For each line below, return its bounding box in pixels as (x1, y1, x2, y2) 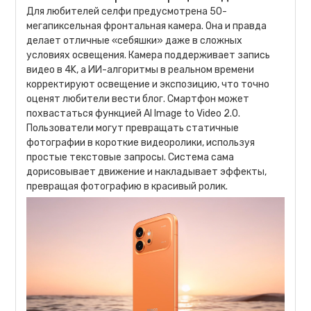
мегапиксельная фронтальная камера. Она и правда (26, 20, 267, 33)
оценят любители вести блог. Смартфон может (26, 93, 250, 106)
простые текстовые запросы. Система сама (26, 151, 235, 164)
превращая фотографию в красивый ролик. (26, 180, 228, 193)
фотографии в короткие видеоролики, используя (26, 137, 255, 149)
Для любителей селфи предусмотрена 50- (26, 6, 228, 18)
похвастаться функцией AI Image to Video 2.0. (26, 108, 241, 120)
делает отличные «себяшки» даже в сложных (26, 35, 243, 47)
